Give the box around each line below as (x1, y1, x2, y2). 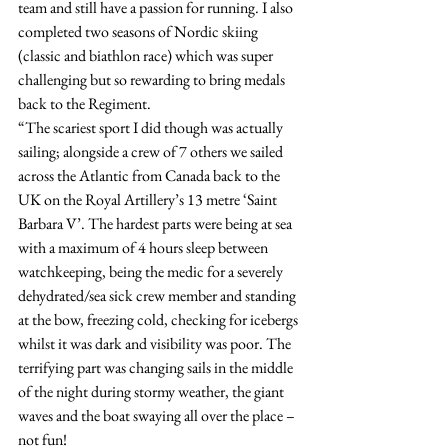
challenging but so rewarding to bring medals (18, 68, 288, 90)
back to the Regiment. (18, 92, 151, 114)
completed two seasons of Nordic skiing (18, 20, 261, 42)
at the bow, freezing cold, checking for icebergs (18, 308, 301, 330)
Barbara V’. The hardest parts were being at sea (18, 212, 295, 234)
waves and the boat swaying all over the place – (18, 404, 298, 426)
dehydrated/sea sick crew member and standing (18, 284, 299, 306)
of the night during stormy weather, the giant (18, 380, 287, 402)
